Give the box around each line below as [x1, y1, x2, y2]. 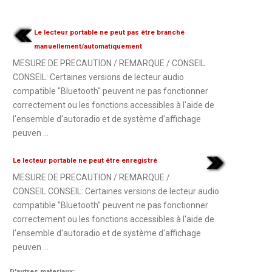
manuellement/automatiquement [34, 41, 143, 50]
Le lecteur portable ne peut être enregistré [13, 155, 158, 165]
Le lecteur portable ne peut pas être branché [34, 27, 185, 36]
